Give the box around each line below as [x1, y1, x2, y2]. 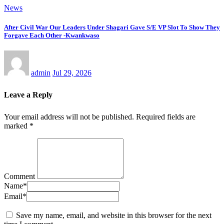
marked [4, 121, 29, 130]
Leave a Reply [4, 90, 52, 99]
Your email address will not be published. [4, 112, 134, 121]
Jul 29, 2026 [52, 68, 91, 77]
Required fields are [136, 112, 195, 121]
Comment [4, 172, 35, 181]
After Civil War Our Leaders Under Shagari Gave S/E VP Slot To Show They [4, 23, 220, 31]
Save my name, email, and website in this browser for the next [16, 211, 211, 220]
